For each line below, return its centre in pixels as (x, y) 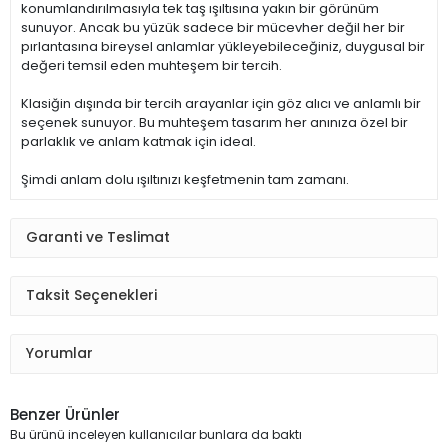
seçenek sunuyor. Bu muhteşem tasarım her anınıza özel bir (214, 122)
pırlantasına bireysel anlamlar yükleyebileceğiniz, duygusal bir (223, 46)
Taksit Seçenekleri (91, 295)
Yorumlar (59, 353)
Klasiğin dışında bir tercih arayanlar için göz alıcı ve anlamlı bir (221, 103)
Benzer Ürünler (65, 415)
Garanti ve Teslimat (98, 237)
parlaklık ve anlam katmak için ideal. (138, 141)
